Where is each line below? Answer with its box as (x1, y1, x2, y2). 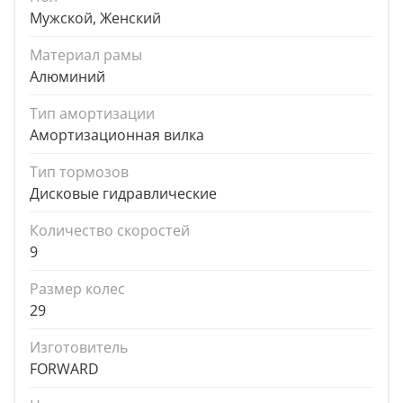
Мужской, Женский (30, 8, 161, 29)
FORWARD (30, 359, 99, 380)
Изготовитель (30, 337, 128, 358)
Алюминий (30, 67, 105, 87)
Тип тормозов (30, 162, 129, 183)
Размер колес (30, 279, 125, 300)
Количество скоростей (30, 220, 190, 241)
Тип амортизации (30, 103, 155, 124)
